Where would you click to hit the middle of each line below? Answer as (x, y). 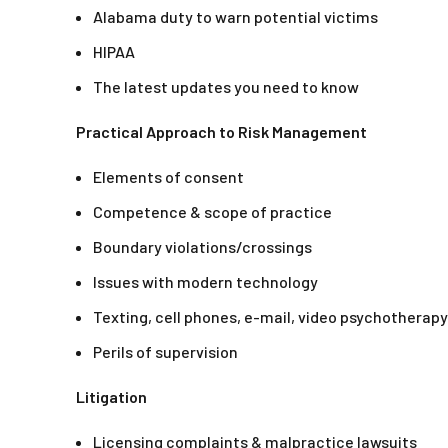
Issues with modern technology (205, 282)
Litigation (111, 397)
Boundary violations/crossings (202, 247)
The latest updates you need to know (226, 87)
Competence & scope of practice (212, 212)
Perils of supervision (165, 352)
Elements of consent (168, 177)
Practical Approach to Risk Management (221, 132)
